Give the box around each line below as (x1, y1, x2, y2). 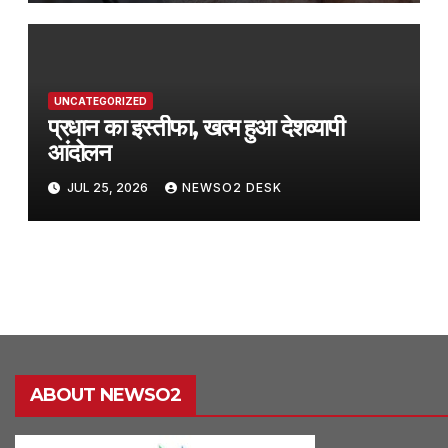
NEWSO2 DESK (181, 180, 282, 196)
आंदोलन (47, 137, 111, 167)
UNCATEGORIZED (53, 94, 147, 107)
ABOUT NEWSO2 (30, 383, 182, 406)
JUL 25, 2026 (63, 180, 151, 196)
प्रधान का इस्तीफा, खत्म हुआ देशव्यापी (47, 112, 344, 142)
